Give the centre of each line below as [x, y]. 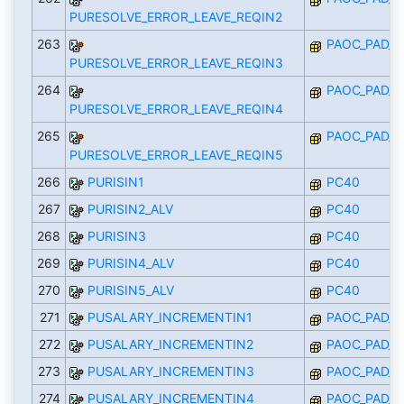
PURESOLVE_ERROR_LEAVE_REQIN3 [176, 63]
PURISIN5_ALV [130, 290]
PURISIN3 [116, 236]
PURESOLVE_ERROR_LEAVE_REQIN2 [175, 17]
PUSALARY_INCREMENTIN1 [170, 317]
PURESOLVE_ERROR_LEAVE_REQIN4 [176, 109]
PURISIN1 [115, 182]
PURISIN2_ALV [130, 209]
